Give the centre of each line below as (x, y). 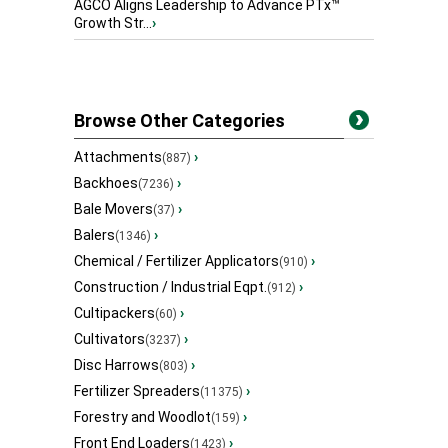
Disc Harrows (116, 365)
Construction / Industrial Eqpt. (170, 287)
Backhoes (106, 183)
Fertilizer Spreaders (137, 391)
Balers (94, 235)
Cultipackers (114, 313)
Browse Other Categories (179, 121)
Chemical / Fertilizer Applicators (176, 261)
